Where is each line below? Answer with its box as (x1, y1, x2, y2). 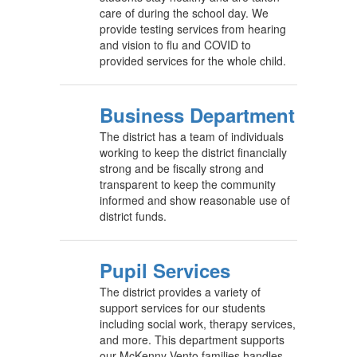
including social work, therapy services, (100, 316, 296, 332)
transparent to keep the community (100, 176, 276, 193)
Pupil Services (100, 257, 230, 284)
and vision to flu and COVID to (100, 37, 251, 53)
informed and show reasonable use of (100, 192, 290, 209)
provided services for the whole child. (100, 53, 286, 69)
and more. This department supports (100, 331, 284, 348)
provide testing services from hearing (100, 21, 286, 37)
